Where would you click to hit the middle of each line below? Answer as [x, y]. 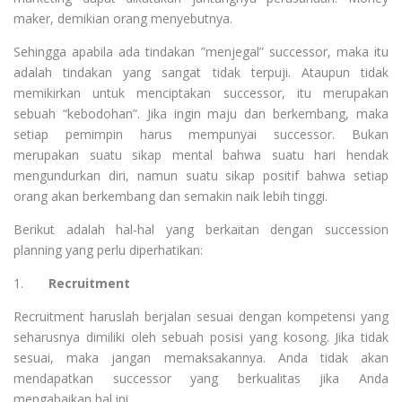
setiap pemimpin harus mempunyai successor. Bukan [201, 134]
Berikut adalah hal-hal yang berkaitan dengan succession [201, 229]
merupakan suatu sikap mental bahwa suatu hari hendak [201, 155]
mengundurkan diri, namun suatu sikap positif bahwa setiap [201, 175]
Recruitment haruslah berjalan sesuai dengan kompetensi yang [201, 316]
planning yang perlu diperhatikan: [108, 250]
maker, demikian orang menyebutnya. [123, 18]
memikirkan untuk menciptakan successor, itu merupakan [201, 93]
